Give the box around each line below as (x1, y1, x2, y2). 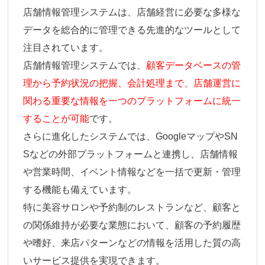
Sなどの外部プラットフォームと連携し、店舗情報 (23, 149, 238, 160)
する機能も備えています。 (23, 185, 137, 195)
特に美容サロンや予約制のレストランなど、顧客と (23, 202, 241, 213)
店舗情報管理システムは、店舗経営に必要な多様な (23, 7, 241, 18)
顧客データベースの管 (146, 60, 241, 71)
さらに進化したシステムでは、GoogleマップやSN (23, 131, 238, 142)
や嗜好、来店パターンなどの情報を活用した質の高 (23, 238, 241, 248)
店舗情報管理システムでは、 (23, 60, 147, 71)
